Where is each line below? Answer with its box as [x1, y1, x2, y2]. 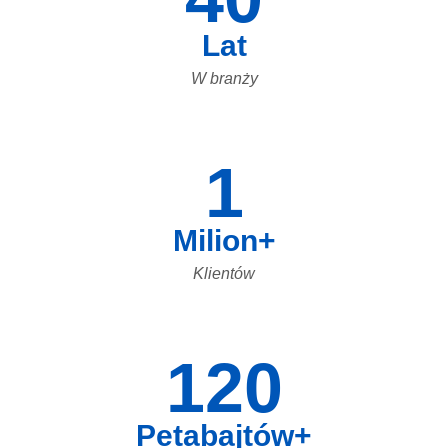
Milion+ [172, 223, 276, 257]
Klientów [193, 264, 255, 282]
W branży [190, 69, 258, 87]
